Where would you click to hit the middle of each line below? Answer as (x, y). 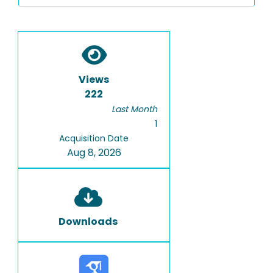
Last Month (134, 109)
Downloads (88, 222)
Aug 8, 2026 (94, 153)
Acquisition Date (94, 138)
